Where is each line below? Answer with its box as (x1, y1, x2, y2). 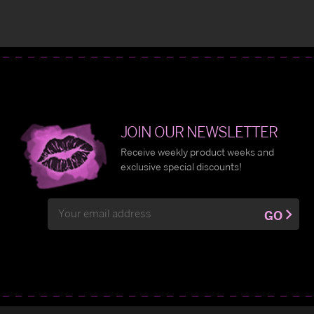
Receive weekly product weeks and (121, 145, 274, 158)
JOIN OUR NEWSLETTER (121, 122, 278, 141)
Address (48, 214, 85, 226)
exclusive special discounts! (121, 160, 242, 172)
